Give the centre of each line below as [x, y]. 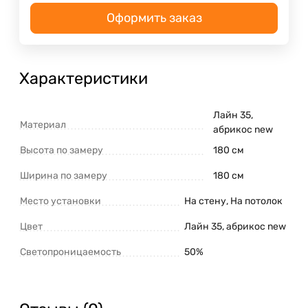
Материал [43, 125]
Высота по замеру [62, 151]
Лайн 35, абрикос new [235, 227]
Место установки [60, 201]
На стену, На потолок [233, 201]
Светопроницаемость [70, 252]
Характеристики [84, 79]
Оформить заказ [154, 18]
